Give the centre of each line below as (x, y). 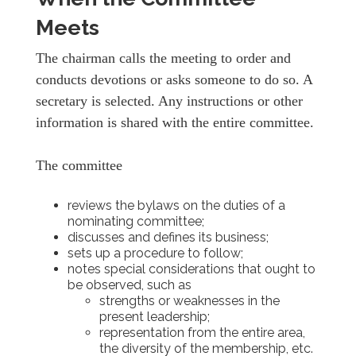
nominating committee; (136, 221)
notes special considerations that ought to (192, 269)
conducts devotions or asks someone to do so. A (174, 79)
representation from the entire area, (202, 332)
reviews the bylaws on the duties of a (176, 205)
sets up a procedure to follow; (155, 253)
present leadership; (155, 316)
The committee (79, 165)
